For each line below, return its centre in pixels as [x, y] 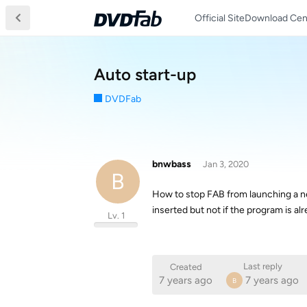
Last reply [262, 266]
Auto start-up [145, 74]
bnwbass [172, 164]
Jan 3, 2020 [225, 164]
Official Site [220, 18]
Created [186, 267]
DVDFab [123, 99]
